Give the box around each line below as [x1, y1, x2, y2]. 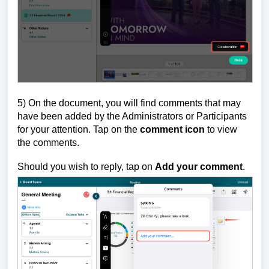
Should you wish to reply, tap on [17, 161, 155, 172]
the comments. [17, 137, 79, 148]
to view [205, 124, 237, 134]
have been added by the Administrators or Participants [17, 110, 247, 121]
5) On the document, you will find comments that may [17, 97, 241, 108]
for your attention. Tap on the [17, 124, 140, 134]
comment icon [140, 124, 205, 134]
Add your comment [155, 161, 243, 172]
